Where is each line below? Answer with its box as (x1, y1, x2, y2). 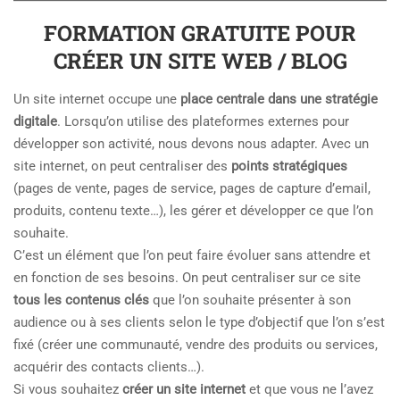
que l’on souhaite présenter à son (149, 292, 351, 308)
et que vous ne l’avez (246, 381, 373, 397)
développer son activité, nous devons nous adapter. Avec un (13, 136, 369, 152)
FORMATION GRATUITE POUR (44, 19, 356, 47)
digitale (13, 113, 57, 129)
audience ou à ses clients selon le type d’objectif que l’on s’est (13, 314, 385, 330)
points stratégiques (231, 158, 347, 174)
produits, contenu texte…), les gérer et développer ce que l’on (13, 203, 373, 219)
